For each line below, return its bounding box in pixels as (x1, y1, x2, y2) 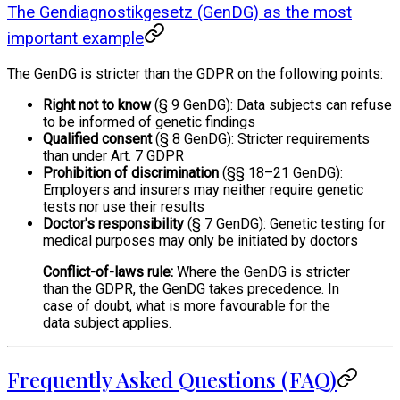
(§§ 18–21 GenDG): (219, 163, 343, 181)
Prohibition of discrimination (43, 163, 219, 181)
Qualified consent (43, 129, 152, 147)
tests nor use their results (43, 197, 204, 215)
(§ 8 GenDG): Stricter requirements (152, 129, 370, 147)
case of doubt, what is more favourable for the (43, 296, 330, 314)
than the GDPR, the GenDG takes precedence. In (43, 279, 339, 297)
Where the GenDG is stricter (173, 262, 350, 280)
